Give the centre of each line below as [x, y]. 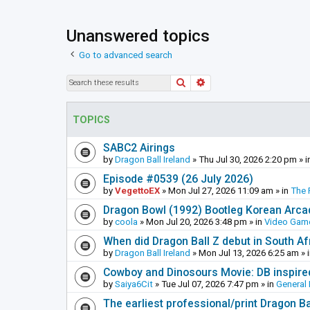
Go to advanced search [126, 55]
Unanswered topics [138, 36]
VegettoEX [137, 190]
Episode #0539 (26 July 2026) [178, 179]
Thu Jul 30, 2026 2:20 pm [248, 159]
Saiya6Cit [134, 284]
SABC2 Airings [139, 147]
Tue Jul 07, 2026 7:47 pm [210, 284]
